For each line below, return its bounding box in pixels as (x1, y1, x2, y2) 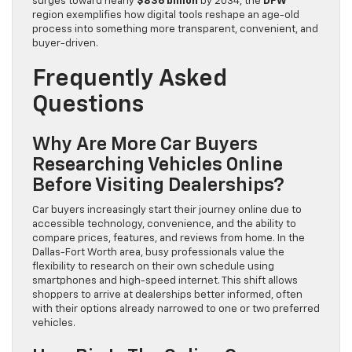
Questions (32, 93, 144, 118)
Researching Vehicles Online (32, 156, 283, 175)
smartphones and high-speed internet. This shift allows (32, 276, 298, 287)
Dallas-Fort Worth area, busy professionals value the (32, 247, 284, 258)
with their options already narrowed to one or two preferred (32, 304, 320, 315)
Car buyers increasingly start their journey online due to (32, 205, 302, 216)
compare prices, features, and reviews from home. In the (32, 233, 305, 244)
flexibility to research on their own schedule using (32, 262, 274, 273)
